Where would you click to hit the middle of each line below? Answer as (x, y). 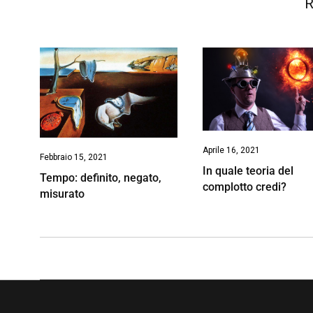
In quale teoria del (248, 171)
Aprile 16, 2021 (232, 151)
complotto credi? (245, 187)
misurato (62, 194)
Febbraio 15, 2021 (74, 158)
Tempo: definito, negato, (101, 178)
